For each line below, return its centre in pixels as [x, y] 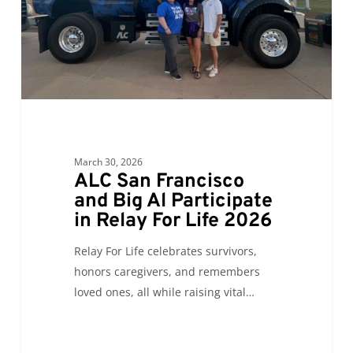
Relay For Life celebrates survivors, [165, 251]
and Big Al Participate [173, 202]
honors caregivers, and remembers [167, 272]
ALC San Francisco [159, 182]
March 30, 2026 [108, 162]
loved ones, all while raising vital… [164, 292]
